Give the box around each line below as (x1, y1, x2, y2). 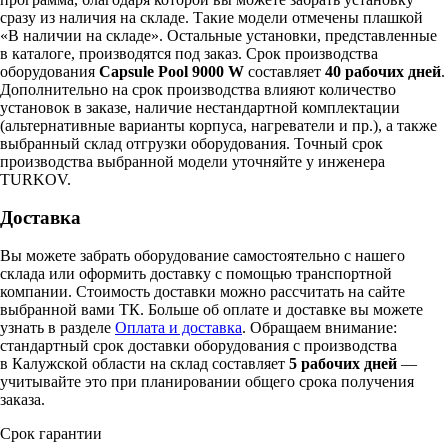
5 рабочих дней (289, 355, 397, 373)
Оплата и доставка (115, 319, 242, 337)
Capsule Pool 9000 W (99, 62, 244, 80)
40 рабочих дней (325, 62, 441, 80)
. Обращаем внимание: (242, 319, 397, 337)
